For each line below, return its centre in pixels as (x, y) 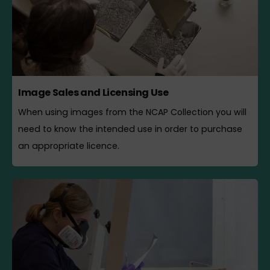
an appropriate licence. (69, 146)
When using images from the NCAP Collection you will (132, 112)
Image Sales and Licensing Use (93, 92)
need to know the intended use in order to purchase (130, 129)
